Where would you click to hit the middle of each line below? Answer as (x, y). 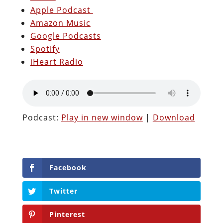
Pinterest (67, 215)
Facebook (68, 167)
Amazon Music (60, 23)
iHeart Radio (56, 61)
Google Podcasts (65, 36)
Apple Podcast (61, 10)
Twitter (63, 191)
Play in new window (102, 117)
